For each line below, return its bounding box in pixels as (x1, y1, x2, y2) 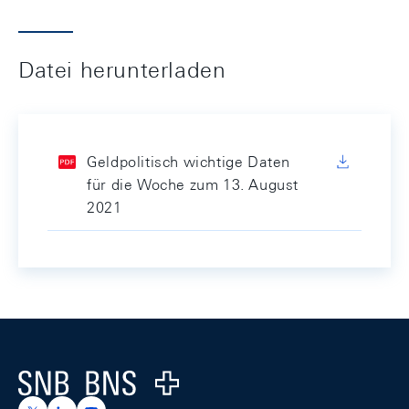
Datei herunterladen (18, 57, 226, 82)
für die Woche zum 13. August (87, 176, 299, 194)
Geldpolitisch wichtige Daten (87, 153, 290, 171)
